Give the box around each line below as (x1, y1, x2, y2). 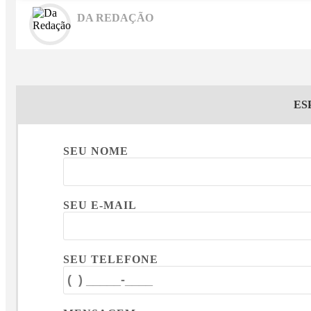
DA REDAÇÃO (77, 11, 153, 24)
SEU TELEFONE (62, 253, 158, 265)
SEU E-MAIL (62, 199, 137, 211)
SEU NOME (62, 144, 128, 157)
